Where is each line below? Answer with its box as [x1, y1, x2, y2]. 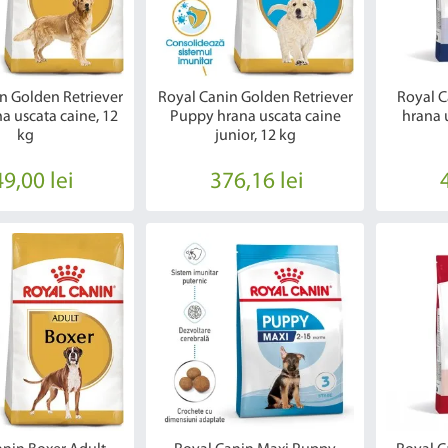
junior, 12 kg [214, 128, 296, 145]
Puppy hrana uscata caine [169, 109, 341, 126]
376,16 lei [210, 170, 304, 195]
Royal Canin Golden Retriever [157, 90, 353, 107]
